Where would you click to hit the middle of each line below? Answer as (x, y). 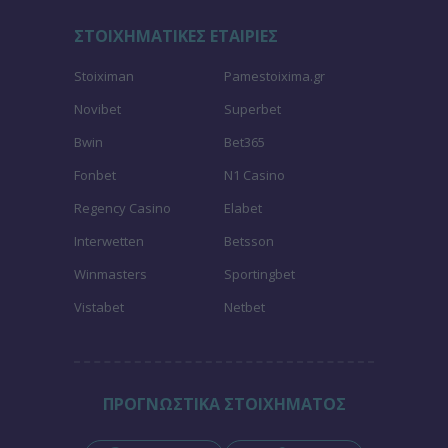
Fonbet (95, 175)
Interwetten (109, 241)
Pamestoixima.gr (274, 76)
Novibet (97, 109)
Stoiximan (104, 76)
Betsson (249, 241)
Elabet (243, 208)
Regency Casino (122, 208)
